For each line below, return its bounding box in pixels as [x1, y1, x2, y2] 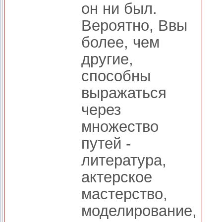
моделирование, [81, 202, 197, 220]
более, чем [81, 33, 160, 52]
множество [81, 117, 159, 136]
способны [81, 67, 151, 85]
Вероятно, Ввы [81, 16, 187, 35]
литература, [81, 151, 166, 169]
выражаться [81, 84, 166, 102]
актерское [81, 168, 152, 186]
